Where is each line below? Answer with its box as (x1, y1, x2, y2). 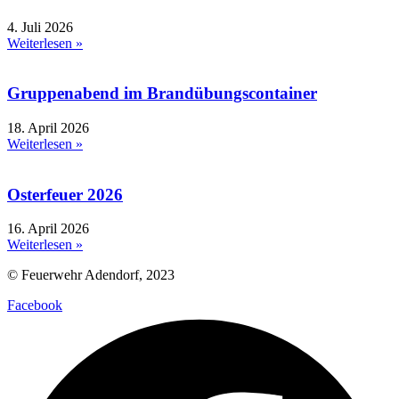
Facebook (7, 297, 62, 313)
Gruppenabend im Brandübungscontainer (7, 84, 317, 103)
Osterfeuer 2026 (7, 184, 123, 204)
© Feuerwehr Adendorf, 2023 (7, 267, 175, 283)
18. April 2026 (7, 120, 89, 136)
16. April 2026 (7, 221, 89, 237)
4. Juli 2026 (7, 19, 73, 35)
